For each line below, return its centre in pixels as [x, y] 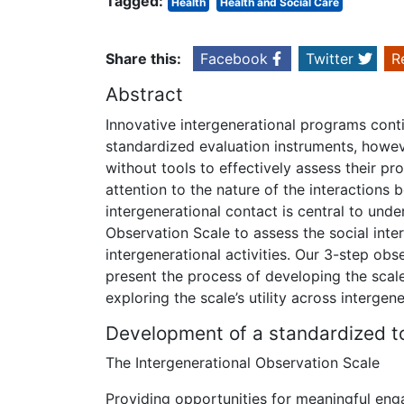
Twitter [330, 59]
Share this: [143, 59]
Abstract [144, 95]
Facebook [234, 59]
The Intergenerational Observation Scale [243, 362]
